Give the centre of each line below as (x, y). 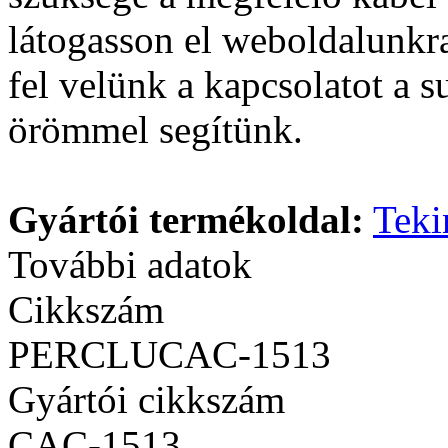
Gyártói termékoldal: (186, 219)
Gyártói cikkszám (146, 399)
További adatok (130, 264)
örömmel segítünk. (155, 129)
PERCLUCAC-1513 (169, 354)
